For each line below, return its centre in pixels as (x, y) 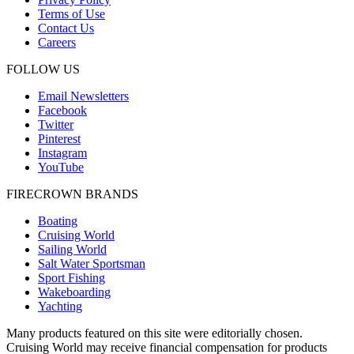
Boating (58, 221)
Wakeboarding (74, 292)
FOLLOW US (43, 70)
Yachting (60, 307)
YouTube (61, 168)
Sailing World (72, 250)
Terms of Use (72, 14)
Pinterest (59, 139)
